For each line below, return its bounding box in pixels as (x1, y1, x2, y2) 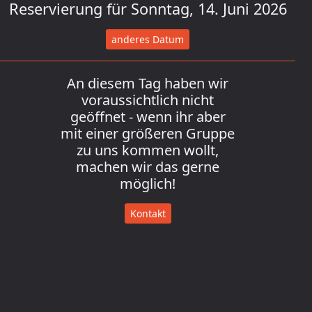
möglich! (120, 174, 175, 193)
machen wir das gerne (76, 157, 219, 176)
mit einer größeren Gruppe (61, 124, 235, 143)
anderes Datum (111, 33, 184, 46)
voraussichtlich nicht (81, 91, 214, 109)
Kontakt (130, 207, 166, 220)
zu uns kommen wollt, (77, 141, 219, 159)
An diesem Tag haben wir (67, 74, 228, 93)
